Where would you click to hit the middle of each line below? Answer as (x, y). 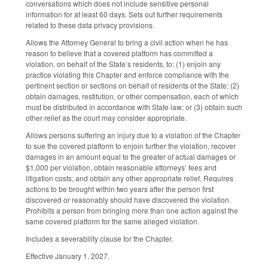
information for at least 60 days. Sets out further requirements (124, 14)
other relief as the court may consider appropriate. (106, 118)
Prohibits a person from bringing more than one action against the (132, 211)
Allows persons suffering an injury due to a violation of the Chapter (133, 135)
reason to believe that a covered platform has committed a (119, 53)
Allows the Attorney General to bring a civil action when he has (127, 42)
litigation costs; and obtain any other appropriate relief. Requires (130, 178)
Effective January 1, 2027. (68, 255)
